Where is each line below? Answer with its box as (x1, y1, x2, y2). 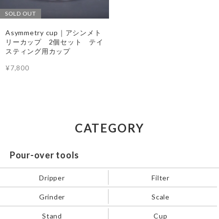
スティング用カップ (5, 46, 70, 55)
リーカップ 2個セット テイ (5, 37, 104, 46)
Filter (152, 173, 170, 182)
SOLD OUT (4, 9, 36, 17)
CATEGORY (74, 121, 145, 135)
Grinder (39, 192, 66, 201)
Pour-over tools (9, 150, 80, 161)
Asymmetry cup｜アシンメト (5, 28, 102, 37)
